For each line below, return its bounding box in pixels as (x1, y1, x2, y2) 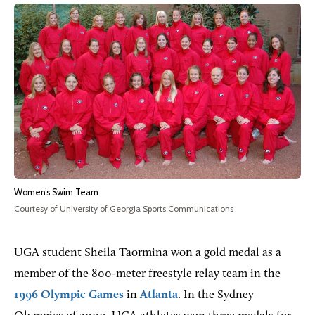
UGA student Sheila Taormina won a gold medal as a (14, 246, 281, 259)
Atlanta (140, 288, 178, 301)
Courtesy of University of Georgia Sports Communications (14, 202, 233, 214)
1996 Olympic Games (14, 288, 124, 301)
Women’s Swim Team (14, 186, 98, 198)
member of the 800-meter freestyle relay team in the (14, 267, 281, 280)
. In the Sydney (178, 288, 254, 301)
